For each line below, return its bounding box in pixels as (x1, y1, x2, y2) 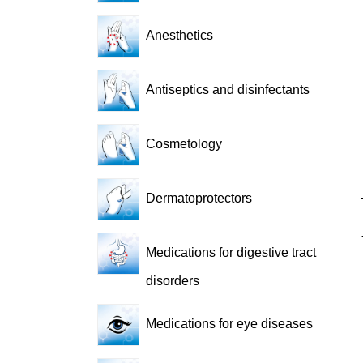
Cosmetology (146, 137, 223, 152)
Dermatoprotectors (146, 191, 253, 206)
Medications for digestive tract (146, 246, 317, 260)
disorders (146, 273, 200, 288)
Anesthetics (146, 28, 214, 43)
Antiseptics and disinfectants (146, 83, 310, 97)
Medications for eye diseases (146, 317, 314, 331)
